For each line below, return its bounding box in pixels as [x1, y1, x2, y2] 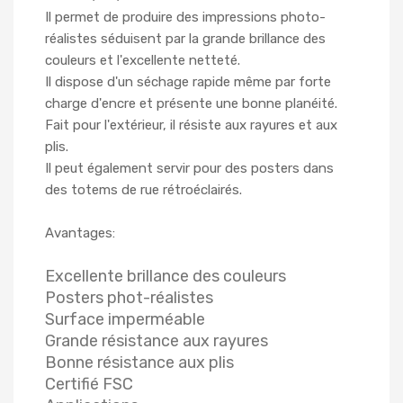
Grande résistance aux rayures [45, 331, 268, 352]
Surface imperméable [45, 309, 205, 330]
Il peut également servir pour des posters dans [45, 160, 337, 177]
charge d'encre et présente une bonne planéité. [45, 95, 337, 112]
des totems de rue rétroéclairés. [45, 182, 242, 199]
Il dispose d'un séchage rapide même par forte [45, 74, 331, 91]
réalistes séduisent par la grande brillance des [45, 31, 326, 48]
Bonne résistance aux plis [45, 353, 234, 373]
